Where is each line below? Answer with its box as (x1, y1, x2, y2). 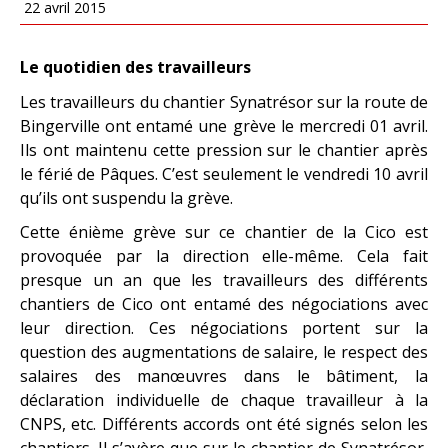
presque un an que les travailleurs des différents (20, 268, 428, 291)
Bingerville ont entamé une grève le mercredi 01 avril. (20, 114, 428, 137)
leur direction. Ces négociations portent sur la (20, 316, 428, 339)
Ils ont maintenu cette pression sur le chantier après (20, 138, 428, 161)
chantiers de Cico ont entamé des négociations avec (20, 292, 428, 315)
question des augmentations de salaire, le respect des (20, 340, 428, 363)
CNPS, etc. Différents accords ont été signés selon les (20, 412, 428, 435)
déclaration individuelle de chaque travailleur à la (20, 388, 428, 411)
